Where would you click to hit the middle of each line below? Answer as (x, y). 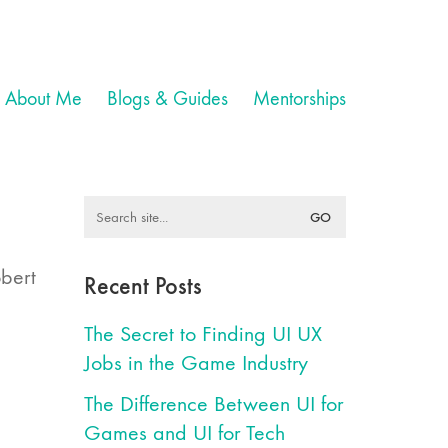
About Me (43, 98)
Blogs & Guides (167, 98)
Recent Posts (142, 285)
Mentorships (299, 98)
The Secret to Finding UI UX (202, 334)
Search (112, 209)
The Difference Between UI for (213, 404)
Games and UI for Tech (184, 433)
